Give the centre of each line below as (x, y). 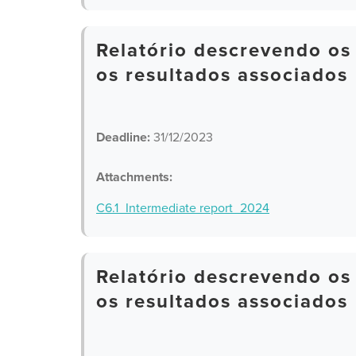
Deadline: (123, 137)
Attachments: (134, 177)
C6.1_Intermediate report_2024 (183, 208)
